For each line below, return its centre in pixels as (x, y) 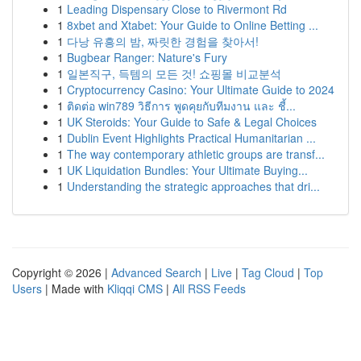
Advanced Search (156, 272)
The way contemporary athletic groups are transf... (196, 154)
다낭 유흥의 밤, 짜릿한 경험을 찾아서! (163, 41)
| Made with (75, 288)
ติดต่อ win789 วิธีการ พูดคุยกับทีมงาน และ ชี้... (181, 106)
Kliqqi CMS (135, 288)
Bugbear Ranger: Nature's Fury (147, 57)
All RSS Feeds (209, 288)
